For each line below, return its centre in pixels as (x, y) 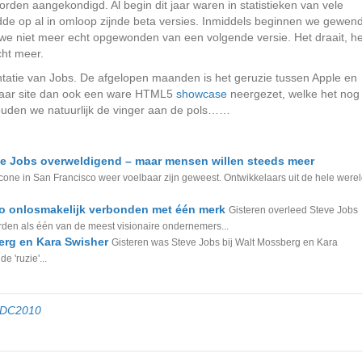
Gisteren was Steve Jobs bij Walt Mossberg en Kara (225, 242)
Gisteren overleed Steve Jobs (293, 210)
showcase (202, 94)
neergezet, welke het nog (293, 94)
